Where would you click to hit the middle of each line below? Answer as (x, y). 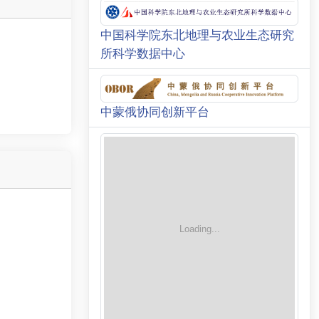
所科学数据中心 (143, 54)
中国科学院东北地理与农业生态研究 (197, 35)
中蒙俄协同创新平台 (155, 111)
